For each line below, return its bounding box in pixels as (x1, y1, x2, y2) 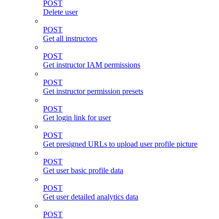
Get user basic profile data (43, 166, 123, 175)
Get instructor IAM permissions (43, 60, 140, 69)
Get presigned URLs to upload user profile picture (43, 139, 197, 148)
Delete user (43, 7, 78, 16)
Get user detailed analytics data (43, 192, 138, 201)
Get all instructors (43, 34, 97, 43)
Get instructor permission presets (43, 87, 143, 95)
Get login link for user (43, 113, 111, 122)
